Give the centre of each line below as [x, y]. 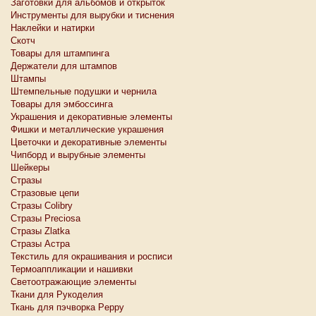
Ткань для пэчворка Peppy [67, 307]
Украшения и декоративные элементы [91, 117]
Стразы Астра [40, 244]
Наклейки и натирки [53, 28]
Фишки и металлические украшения [87, 129]
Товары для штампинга [60, 53]
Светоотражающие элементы [73, 282]
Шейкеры [30, 168]
